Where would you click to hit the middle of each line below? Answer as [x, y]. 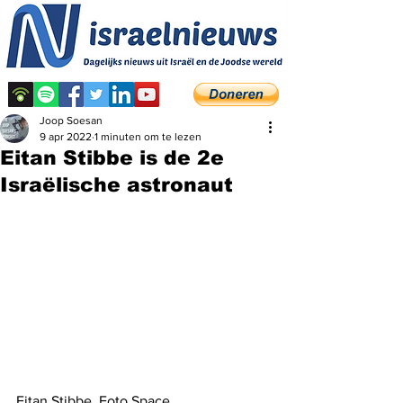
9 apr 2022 [66, 137]
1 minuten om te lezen [148, 137]
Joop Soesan [71, 121]
